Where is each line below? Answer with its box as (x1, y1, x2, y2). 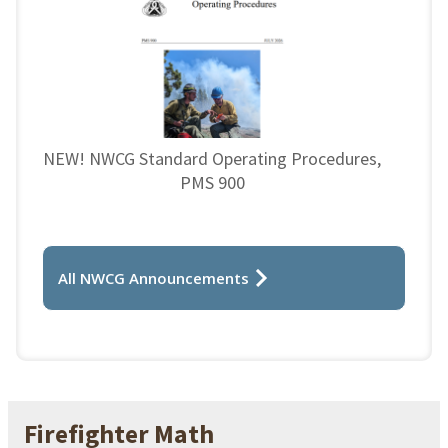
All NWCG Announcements (58, 267, 249, 288)
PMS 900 (179, 170, 245, 194)
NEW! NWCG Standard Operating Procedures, (43, 146, 381, 170)
